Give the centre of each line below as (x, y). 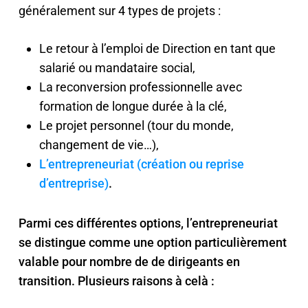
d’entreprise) (74, 183)
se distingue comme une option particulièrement (152, 242)
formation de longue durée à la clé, (133, 106)
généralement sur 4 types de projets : (119, 11)
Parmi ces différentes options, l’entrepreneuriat (148, 223)
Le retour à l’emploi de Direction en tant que (157, 48)
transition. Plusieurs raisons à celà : (116, 281)
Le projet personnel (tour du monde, (136, 125)
